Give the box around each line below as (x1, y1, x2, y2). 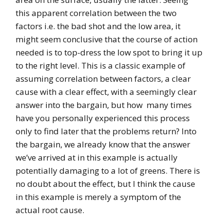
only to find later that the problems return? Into (16, 125, 197, 137)
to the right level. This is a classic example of (16, 59, 185, 71)
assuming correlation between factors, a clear (16, 73, 191, 84)
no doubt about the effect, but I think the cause (16, 178, 195, 189)
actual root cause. (16, 204, 84, 216)
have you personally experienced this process (16, 112, 190, 124)
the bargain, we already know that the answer (16, 138, 190, 150)
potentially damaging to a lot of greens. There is (16, 164, 200, 176)
